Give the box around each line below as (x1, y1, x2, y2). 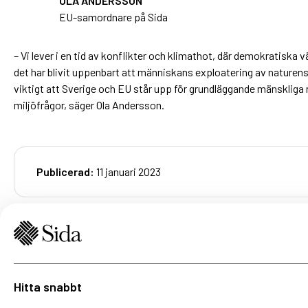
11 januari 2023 (96, 164, 161, 178)
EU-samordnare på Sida (59, 10, 168, 23)
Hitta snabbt (14, 278, 82, 294)
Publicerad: (36, 164, 96, 178)
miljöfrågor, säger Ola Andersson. (14, 98, 164, 111)
